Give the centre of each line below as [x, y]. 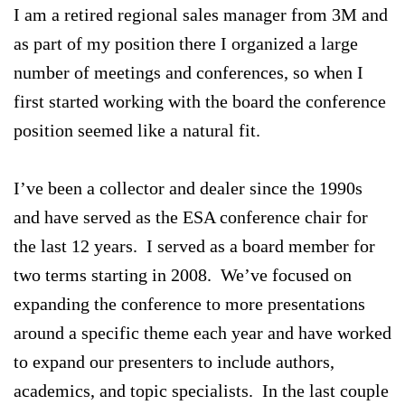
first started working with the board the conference [200, 101]
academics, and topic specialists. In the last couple [201, 390]
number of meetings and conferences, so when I [188, 72]
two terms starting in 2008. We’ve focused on [183, 274]
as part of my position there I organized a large [186, 43]
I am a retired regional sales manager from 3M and [201, 14]
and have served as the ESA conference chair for [191, 217]
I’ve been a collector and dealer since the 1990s [188, 188]
